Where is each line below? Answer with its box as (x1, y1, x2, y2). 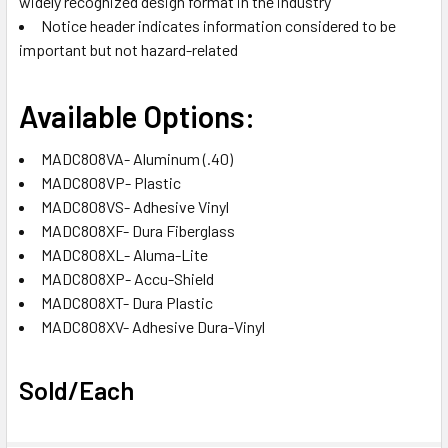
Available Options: (19, 97, 255, 134)
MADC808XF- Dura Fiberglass (41, 220, 235, 240)
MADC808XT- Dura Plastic (41, 292, 213, 312)
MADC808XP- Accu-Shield (41, 268, 214, 288)
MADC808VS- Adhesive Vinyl (41, 196, 229, 216)
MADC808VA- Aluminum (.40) (41, 148, 233, 168)
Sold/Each (19, 374, 134, 405)
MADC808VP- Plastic (41, 172, 181, 192)
